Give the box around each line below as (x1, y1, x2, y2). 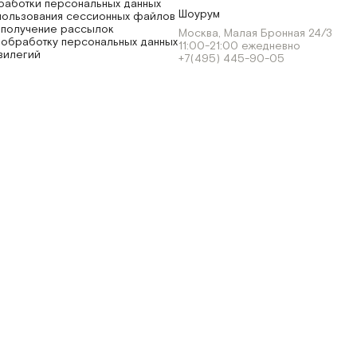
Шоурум (178, 7, 220, 22)
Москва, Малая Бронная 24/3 (178, 26, 332, 41)
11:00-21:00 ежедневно (178, 39, 300, 53)
